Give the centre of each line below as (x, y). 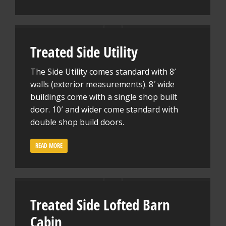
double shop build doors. (77, 122)
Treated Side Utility (84, 52)
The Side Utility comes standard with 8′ (103, 72)
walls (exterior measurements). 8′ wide (102, 84)
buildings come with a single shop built (104, 97)
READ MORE (49, 146)
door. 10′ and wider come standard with (104, 109)
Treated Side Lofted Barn (100, 205)
